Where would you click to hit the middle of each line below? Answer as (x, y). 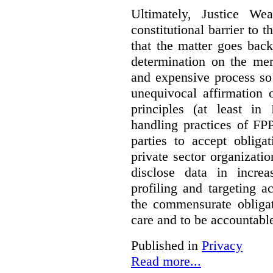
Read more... (166, 261)
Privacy (222, 246)
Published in (165, 246)
